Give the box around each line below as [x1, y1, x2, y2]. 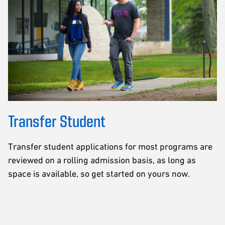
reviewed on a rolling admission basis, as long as [8, 154, 196, 165]
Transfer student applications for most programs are [8, 141, 212, 152]
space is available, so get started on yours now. [8, 168, 192, 179]
